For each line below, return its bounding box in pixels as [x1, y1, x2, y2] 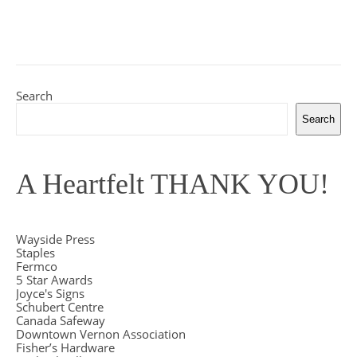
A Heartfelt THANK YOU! [16, 168, 329, 201]
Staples [16, 245, 55, 261]
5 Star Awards [16, 272, 92, 288]
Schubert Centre [16, 299, 104, 316]
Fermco [16, 258, 57, 275]
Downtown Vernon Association [16, 326, 186, 343]
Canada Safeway [16, 312, 105, 329]
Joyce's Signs [16, 285, 84, 302]
